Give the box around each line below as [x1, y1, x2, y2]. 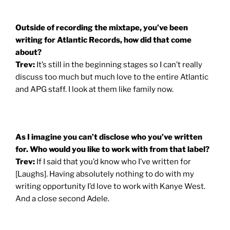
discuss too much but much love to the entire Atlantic [15, 72, 208, 82]
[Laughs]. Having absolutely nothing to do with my [15, 169, 194, 179]
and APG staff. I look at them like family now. [15, 84, 174, 94]
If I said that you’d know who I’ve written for [36, 157, 191, 166]
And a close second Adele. [15, 194, 109, 203]
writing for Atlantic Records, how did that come [15, 35, 191, 45]
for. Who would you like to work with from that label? [15, 144, 209, 154]
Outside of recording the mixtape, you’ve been [15, 23, 188, 32]
